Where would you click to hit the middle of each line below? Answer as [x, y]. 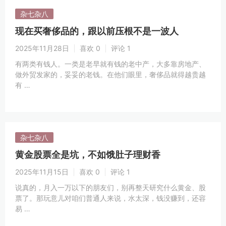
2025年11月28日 [42, 48]
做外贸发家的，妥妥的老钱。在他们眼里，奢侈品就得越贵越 [110, 74]
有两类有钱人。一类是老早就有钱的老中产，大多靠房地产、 [110, 64]
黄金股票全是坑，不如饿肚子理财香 [88, 155]
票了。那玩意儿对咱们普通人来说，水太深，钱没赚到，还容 [110, 198]
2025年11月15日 [42, 172]
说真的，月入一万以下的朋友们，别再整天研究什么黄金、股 [110, 187]
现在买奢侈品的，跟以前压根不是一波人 [97, 31]
